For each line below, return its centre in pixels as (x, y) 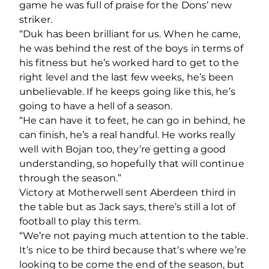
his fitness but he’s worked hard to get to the (129, 62)
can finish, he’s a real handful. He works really (127, 134)
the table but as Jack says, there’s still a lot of (128, 207)
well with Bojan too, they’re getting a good (123, 149)
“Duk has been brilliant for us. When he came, (130, 34)
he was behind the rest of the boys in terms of (131, 48)
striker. (36, 19)
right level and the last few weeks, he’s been (127, 77)
